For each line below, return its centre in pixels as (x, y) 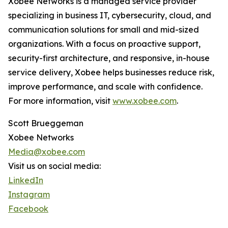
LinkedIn (26, 180)
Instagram (29, 195)
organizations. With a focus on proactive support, (104, 44)
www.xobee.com (145, 101)
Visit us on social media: (54, 166)
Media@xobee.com (47, 152)
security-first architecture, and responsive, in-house (109, 58)
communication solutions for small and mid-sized (104, 30)
